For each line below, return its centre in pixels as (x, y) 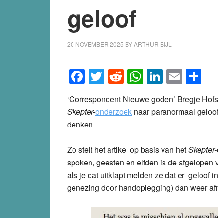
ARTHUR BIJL (153, 44)
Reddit (146, 76)
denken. (81, 124)
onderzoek (114, 111)
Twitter (127, 76)
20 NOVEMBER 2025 (95, 44)
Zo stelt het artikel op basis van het (128, 149)
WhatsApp (179, 76)
